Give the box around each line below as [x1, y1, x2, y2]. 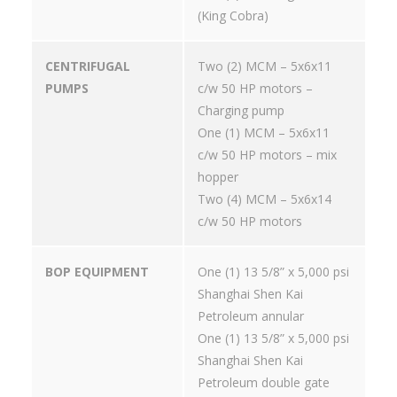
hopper [198, 168, 238, 186]
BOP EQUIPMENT [45, 263, 149, 281]
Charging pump [198, 102, 284, 120]
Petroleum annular [198, 307, 304, 325]
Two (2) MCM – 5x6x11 [198, 58, 331, 75]
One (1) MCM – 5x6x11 [198, 124, 330, 142]
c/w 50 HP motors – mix [198, 146, 337, 164]
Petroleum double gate [198, 374, 330, 392]
